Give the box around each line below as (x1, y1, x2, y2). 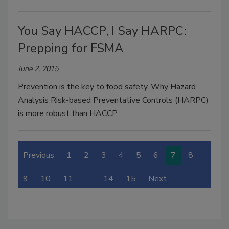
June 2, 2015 (18, 63, 58, 74)
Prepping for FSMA (18, 39, 124, 56)
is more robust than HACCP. (18, 107, 119, 119)
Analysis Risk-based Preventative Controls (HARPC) (18, 94, 209, 106)
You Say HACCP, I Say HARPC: (18, 22, 186, 39)
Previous (23, 149, 54, 161)
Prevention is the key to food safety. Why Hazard (18, 81, 196, 93)
